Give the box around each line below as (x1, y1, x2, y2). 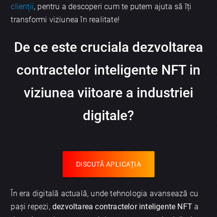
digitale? (83, 108, 134, 124)
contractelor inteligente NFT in (16, 62, 201, 78)
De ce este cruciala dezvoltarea (14, 39, 203, 56)
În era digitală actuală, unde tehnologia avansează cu (11, 189, 199, 199)
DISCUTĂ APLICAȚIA (76, 160, 141, 169)
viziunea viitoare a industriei (24, 85, 193, 101)
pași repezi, (11, 202, 53, 212)
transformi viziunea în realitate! (11, 15, 120, 25)
